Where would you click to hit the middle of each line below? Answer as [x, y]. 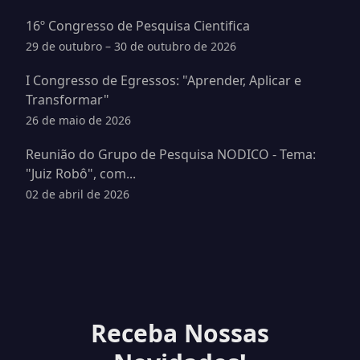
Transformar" [67, 99]
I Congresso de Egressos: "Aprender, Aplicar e [164, 80]
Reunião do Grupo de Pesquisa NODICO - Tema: [171, 154]
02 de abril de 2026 [78, 194]
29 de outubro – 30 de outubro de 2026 [131, 46]
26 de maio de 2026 [78, 120]
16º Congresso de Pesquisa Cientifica [138, 25]
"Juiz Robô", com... [81, 173]
